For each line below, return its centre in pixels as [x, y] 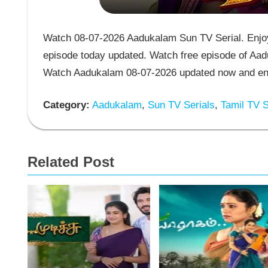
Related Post [71, 162]
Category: [66, 105]
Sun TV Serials [179, 105]
